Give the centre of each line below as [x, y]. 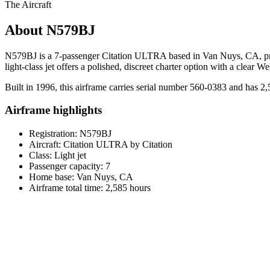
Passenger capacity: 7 [70, 166]
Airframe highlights [53, 110]
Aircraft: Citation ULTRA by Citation [101, 144]
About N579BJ [50, 30]
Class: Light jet [58, 155]
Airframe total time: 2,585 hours [90, 187]
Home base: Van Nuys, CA [81, 177]
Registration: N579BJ [70, 133]
